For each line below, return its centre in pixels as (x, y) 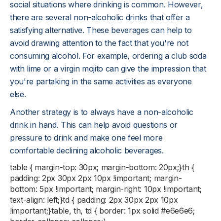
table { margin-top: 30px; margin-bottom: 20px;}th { (102, 167)
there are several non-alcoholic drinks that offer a (100, 17)
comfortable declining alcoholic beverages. (87, 150)
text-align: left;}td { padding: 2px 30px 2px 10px (94, 200)
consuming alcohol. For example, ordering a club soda (108, 56)
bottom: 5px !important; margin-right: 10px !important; (106, 189)
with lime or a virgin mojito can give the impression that (108, 69)
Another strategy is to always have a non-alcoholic (102, 112)
